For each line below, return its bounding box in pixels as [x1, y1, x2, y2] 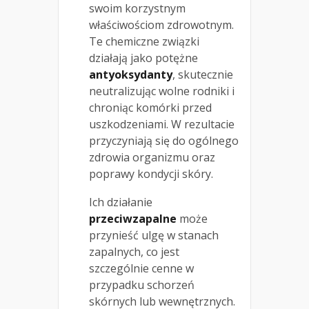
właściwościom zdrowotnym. [89, 17, 234, 32]
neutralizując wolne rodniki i [89, 83, 235, 99]
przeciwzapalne [89, 210, 177, 226]
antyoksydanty [89, 66, 172, 82]
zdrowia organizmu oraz [89, 149, 215, 165]
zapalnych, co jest [89, 243, 179, 259]
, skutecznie [172, 66, 233, 82]
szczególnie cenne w [89, 260, 194, 276]
